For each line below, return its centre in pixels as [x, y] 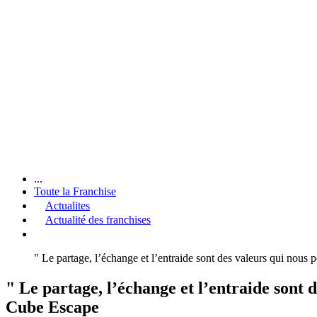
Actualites [68, 205]
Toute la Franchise [75, 191]
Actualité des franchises [98, 219]
